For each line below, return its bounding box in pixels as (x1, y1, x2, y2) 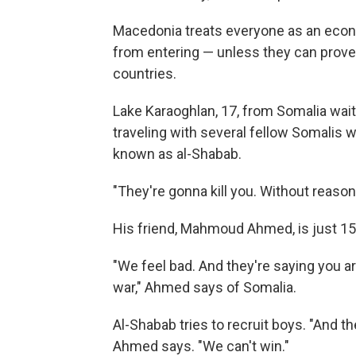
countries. (113, 64, 176, 82)
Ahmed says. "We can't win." (113, 337, 289, 354)
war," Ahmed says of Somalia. (113, 278, 296, 296)
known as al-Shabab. (113, 145, 242, 162)
